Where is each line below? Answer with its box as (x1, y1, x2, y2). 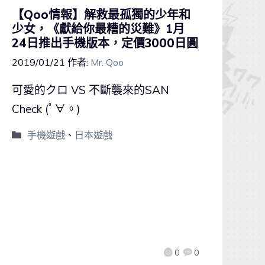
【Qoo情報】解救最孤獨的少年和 (12, 7, 190, 22)
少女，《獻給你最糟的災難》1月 (12, 21, 185, 36)
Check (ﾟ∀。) (12, 101, 80, 116)
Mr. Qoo (91, 56, 124, 68)
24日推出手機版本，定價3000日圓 (12, 35, 198, 50)
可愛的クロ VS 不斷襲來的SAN (12, 82, 169, 97)
